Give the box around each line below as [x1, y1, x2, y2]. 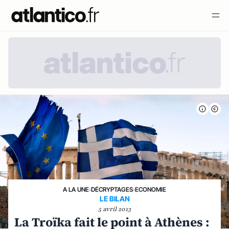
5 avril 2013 [98, 205, 131, 213]
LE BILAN [99, 194, 130, 203]
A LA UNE [63, 186, 89, 193]
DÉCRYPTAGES [91, 186, 133, 193]
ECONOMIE [135, 186, 166, 193]
